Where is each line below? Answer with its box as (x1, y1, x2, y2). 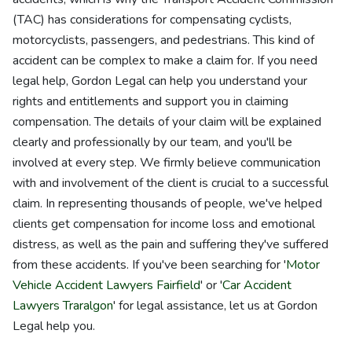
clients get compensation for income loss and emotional (13, 215, 315, 233)
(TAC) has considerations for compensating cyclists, (13, 11, 291, 28)
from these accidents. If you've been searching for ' (13, 256, 286, 273)
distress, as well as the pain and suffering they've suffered (13, 236, 328, 253)
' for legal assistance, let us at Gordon (113, 297, 317, 314)
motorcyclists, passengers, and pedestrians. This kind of (13, 31, 314, 49)
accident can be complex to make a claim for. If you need (13, 52, 317, 69)
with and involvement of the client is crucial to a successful (13, 174, 328, 192)
